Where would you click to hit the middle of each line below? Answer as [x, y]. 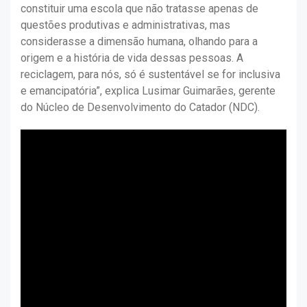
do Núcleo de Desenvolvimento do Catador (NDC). [140, 108]
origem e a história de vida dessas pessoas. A [132, 58]
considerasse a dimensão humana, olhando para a [139, 42]
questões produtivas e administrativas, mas [125, 25]
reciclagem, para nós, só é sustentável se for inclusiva [150, 75]
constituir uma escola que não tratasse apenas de [139, 9]
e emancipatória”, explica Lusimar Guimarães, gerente [148, 91]
